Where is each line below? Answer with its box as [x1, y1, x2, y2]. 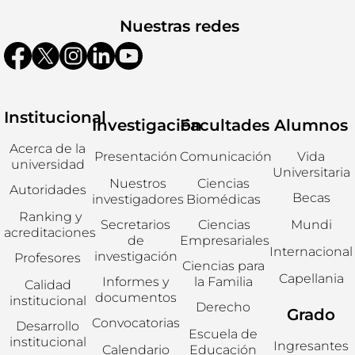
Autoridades [9, 182, 86, 198]
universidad [10, 157, 85, 173]
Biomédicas [185, 192, 261, 208]
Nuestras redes [120, 17, 239, 36]
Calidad [24, 277, 71, 293]
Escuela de [189, 326, 258, 342]
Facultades [179, 116, 269, 136]
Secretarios [101, 217, 171, 233]
